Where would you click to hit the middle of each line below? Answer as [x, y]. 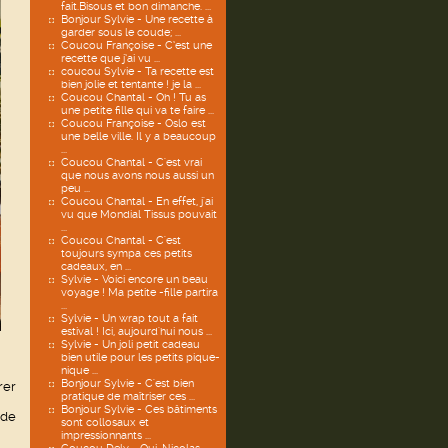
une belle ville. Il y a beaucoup [138, 136]
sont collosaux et [105, 422]
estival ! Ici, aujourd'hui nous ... [136, 331]
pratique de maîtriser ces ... [128, 396]
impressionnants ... [106, 435]
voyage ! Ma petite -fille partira [139, 292]
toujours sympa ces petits [126, 253]
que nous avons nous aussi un [137, 175]
